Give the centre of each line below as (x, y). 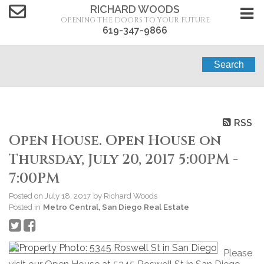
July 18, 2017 (68, 196)
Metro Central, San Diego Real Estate (116, 207)
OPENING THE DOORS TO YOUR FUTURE (135, 20)
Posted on (27, 196)
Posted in (25, 207)
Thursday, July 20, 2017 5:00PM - (123, 160)
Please (238, 253)
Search (229, 65)
